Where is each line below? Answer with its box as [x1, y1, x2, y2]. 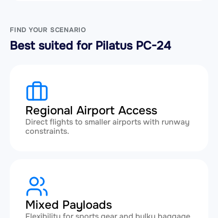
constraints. [25, 126, 69, 136]
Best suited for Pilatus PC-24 [10, 38, 171, 53]
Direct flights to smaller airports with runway [25, 117, 190, 127]
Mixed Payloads [25, 198, 112, 212]
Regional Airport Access [25, 103, 157, 118]
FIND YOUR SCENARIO [10, 26, 87, 34]
